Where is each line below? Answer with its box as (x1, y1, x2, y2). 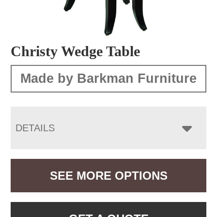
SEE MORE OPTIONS (49, 169, 168, 182)
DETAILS (15, 122, 55, 133)
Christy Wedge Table (11, 43, 140, 59)
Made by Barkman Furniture (20, 71, 197, 86)
